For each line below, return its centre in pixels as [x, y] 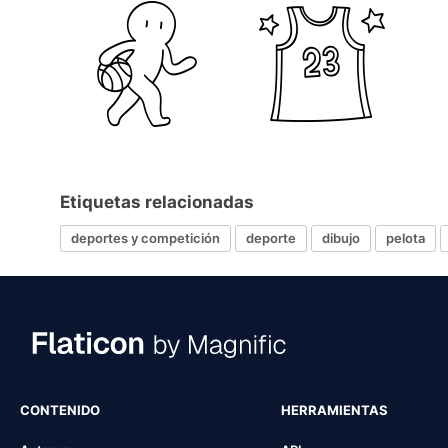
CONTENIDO [60, 409]
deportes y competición [145, 238]
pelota [405, 238]
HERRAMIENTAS [334, 409]
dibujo [341, 238]
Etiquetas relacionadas [157, 201]
